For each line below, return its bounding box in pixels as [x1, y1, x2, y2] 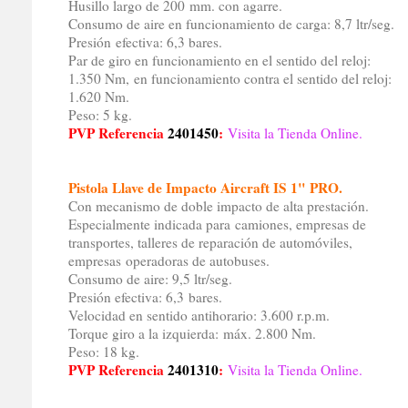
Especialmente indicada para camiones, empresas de [67, 215, 366, 234]
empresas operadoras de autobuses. [67, 251, 270, 270]
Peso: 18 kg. [67, 342, 139, 362]
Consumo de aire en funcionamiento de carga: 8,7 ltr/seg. [67, 15, 394, 34]
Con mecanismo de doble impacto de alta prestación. [67, 197, 369, 216]
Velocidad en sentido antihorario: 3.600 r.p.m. [67, 306, 330, 325]
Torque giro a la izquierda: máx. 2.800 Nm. [67, 324, 316, 343]
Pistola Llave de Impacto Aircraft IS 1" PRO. [67, 178, 342, 199]
